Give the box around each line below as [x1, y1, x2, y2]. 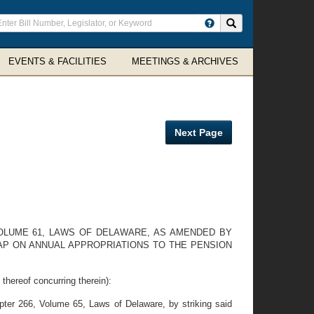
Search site [235, 18, 281, 27]
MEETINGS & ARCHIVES [132, 56, 238, 67]
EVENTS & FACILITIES [8, 56, 107, 67]
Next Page [175, 127, 223, 138]
